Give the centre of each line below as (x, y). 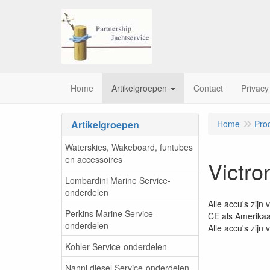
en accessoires (94, 159)
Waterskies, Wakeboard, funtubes (129, 147)
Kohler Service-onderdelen (116, 246)
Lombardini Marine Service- (118, 180)
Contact (208, 88)
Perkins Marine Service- (111, 213)
